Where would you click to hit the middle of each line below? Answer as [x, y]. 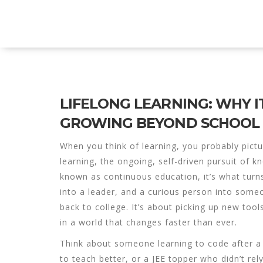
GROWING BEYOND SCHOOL [160, 123]
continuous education [151, 176]
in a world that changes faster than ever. [149, 222]
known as [82, 176]
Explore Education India [89, 23]
